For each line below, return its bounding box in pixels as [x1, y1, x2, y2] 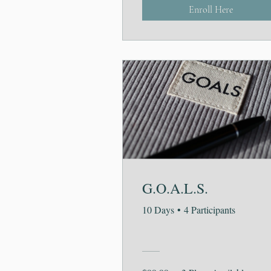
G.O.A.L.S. [142, 178, 208, 198]
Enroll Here [188, 4, 233, 16]
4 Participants [184, 203, 235, 217]
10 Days [142, 203, 174, 217]
